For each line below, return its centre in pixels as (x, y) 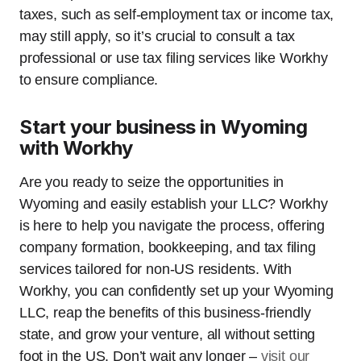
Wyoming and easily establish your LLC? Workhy (174, 204)
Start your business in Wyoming (164, 127)
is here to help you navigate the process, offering (172, 226)
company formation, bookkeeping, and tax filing (168, 247)
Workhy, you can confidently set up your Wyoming (176, 291)
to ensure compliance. (89, 80)
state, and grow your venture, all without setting (168, 334)
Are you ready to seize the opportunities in (152, 182)
